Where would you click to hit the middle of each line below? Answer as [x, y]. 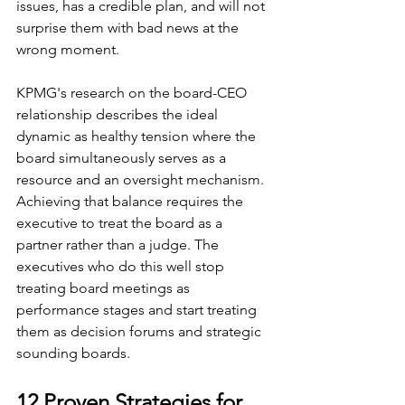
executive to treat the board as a [121, 222]
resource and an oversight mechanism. [142, 179]
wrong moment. [68, 49]
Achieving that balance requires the [132, 201]
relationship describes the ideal [119, 114]
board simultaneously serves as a [123, 157]
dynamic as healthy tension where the [138, 136]
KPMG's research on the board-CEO [133, 92]
